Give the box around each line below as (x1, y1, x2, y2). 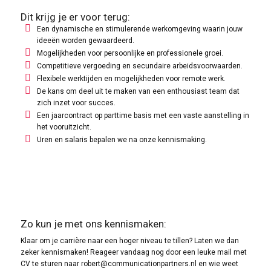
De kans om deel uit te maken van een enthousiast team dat (36, 87, 240, 96)
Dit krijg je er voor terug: (20, 10, 130, 23)
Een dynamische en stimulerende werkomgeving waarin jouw (36, 24, 243, 33)
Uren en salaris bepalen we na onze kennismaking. (36, 135, 207, 144)
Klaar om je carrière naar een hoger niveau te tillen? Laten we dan (20, 236, 239, 245)
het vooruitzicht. (36, 122, 91, 131)
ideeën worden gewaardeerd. (36, 36, 134, 45)
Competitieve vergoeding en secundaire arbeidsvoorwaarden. (36, 61, 243, 70)
